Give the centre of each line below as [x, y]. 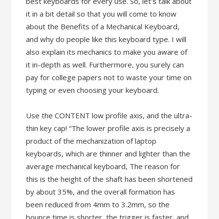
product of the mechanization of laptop [91, 141]
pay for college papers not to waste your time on [109, 77]
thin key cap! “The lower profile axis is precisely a [108, 128]
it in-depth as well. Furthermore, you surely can [105, 65]
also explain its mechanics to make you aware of [107, 52]
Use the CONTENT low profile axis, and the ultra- [109, 115]
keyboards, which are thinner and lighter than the [108, 153]
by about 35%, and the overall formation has [101, 192]
